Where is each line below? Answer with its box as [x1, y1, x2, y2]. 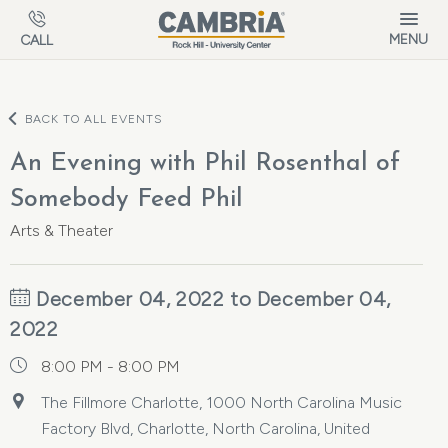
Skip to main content [20, 5, 168, 24]
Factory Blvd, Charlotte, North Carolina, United [41, 419, 370, 438]
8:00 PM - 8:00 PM [41, 357, 180, 376]
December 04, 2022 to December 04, [30, 287, 392, 311]
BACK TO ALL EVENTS [25, 112, 163, 126]
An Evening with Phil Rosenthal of [10, 151, 400, 176]
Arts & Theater [10, 221, 113, 240]
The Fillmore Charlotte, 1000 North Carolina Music [41, 393, 402, 412]
